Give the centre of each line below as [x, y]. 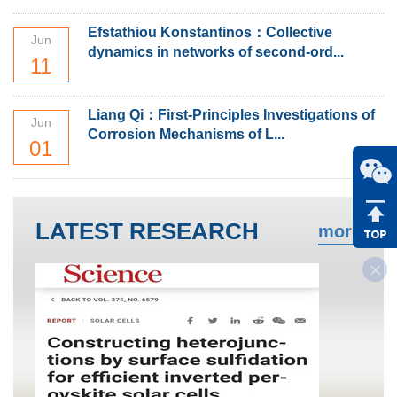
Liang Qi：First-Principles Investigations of [231, 115]
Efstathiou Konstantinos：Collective [210, 33]
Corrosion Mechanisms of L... [186, 135]
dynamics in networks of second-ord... [215, 52]
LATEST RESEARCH [147, 232]
